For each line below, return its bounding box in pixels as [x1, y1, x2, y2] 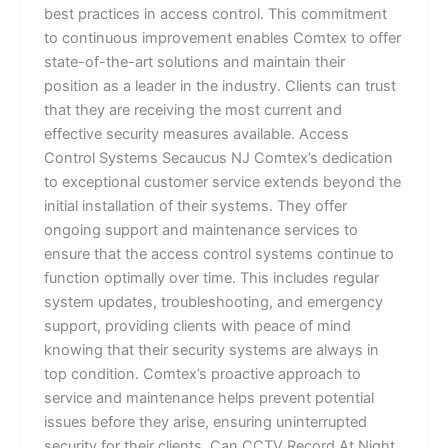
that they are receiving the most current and [44, 100, 343, 119]
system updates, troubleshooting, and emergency [44, 292, 384, 311]
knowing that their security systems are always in [44, 340, 380, 359]
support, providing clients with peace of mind [44, 316, 352, 335]
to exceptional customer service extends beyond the [44, 172, 402, 191]
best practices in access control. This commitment [44, 4, 388, 23]
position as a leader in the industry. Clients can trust [44, 76, 397, 95]
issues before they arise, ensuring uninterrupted [44, 412, 368, 431]
